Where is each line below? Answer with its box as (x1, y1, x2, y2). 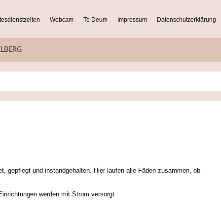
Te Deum (83, 16, 108, 23)
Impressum (117, 16, 147, 23)
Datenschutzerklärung (157, 16, 216, 23)
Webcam (50, 16, 74, 23)
